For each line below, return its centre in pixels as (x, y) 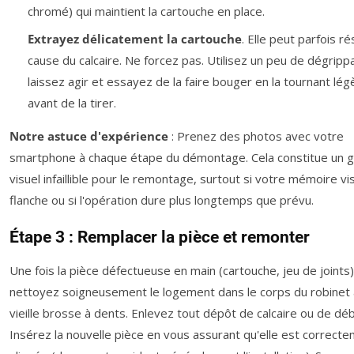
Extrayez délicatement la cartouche (134, 38)
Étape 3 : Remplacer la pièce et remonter (160, 237)
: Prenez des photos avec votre (256, 136)
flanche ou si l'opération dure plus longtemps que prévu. (162, 200)
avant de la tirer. (72, 102)
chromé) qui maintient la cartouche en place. (146, 11)
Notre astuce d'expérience (89, 136)
